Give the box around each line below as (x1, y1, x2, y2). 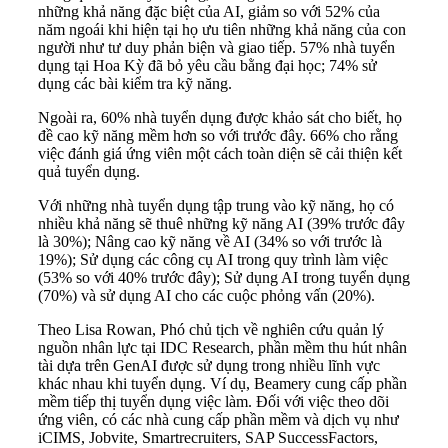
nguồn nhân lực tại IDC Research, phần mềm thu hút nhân (38, 339, 407, 357)
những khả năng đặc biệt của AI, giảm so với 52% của (38, 3, 380, 21)
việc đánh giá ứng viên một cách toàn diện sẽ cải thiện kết (38, 145, 402, 163)
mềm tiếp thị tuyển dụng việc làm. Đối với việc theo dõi (38, 393, 389, 411)
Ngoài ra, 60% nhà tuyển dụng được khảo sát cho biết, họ (38, 109, 402, 127)
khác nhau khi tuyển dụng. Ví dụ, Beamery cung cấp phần (38, 375, 407, 393)
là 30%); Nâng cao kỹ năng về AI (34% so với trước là (38, 233, 382, 251)
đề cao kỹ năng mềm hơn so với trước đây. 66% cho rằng (38, 127, 398, 145)
